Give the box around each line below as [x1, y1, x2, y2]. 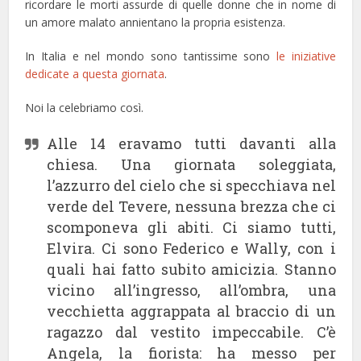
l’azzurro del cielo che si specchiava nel [47, 175, 336, 195]
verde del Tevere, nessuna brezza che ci [47, 196, 336, 216]
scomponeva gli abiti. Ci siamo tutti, [47, 217, 336, 237]
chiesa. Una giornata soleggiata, [47, 154, 336, 174]
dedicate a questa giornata [25, 65, 165, 81]
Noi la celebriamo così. [25, 99, 144, 115]
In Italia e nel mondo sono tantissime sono [25, 48, 277, 64]
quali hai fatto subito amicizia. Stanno [47, 259, 336, 279]
